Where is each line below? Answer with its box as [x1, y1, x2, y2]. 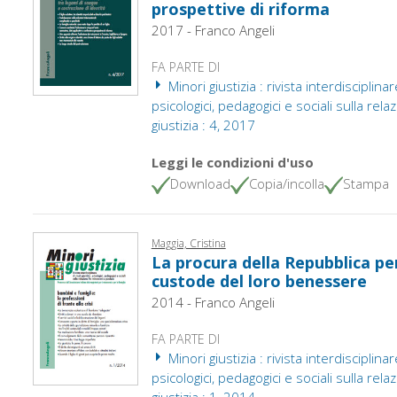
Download [169, 174, 230, 192]
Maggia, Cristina [151, 235, 226, 251]
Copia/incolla [248, 174, 324, 192]
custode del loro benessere [151, 269, 367, 292]
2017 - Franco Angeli [151, 20, 275, 39]
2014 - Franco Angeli [151, 292, 275, 311]
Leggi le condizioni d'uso [151, 152, 314, 171]
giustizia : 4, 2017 [151, 115, 255, 134]
